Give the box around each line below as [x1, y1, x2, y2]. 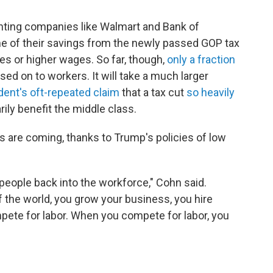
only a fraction [167, 53, 235, 66]
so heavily [186, 86, 235, 99]
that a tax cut [119, 86, 186, 99]
